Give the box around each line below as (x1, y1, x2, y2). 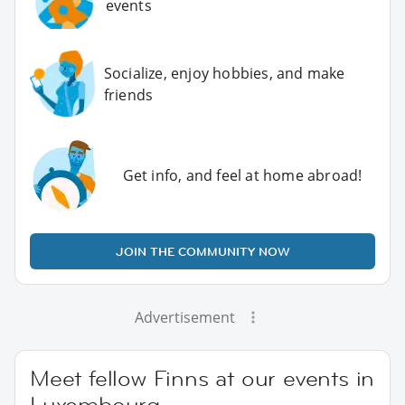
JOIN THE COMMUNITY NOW (115, 242, 290, 259)
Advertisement (134, 306, 235, 327)
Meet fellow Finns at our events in (30, 363, 375, 392)
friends (103, 85, 154, 105)
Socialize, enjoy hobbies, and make (103, 63, 345, 83)
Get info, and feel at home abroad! (122, 165, 363, 185)
